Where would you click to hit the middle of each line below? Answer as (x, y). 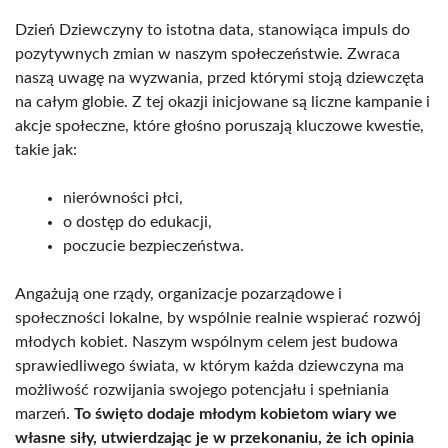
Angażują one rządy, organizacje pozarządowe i (178, 293)
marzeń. (44, 413)
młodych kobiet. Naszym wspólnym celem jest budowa (206, 341)
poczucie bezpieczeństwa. (153, 245)
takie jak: (46, 149)
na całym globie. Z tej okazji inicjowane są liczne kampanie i (222, 101)
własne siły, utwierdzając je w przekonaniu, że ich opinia (214, 437)
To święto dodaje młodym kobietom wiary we (235, 413)
